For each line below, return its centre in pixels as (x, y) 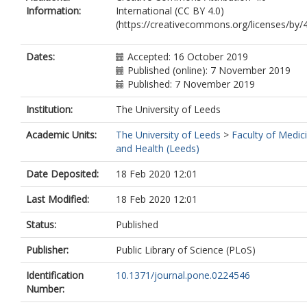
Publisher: (47, 250)
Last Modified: (58, 199)
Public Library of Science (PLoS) (186, 250)
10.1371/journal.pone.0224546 (183, 275)
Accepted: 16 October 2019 (188, 57)
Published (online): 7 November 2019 (209, 70)
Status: (41, 224)
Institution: (49, 109)
